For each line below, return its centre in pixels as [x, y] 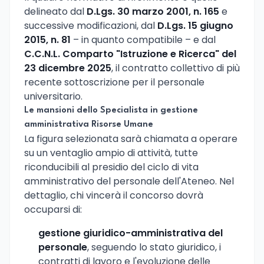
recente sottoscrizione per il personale [114, 82]
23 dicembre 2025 [68, 68]
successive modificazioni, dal [91, 25]
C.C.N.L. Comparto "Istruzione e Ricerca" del [130, 54]
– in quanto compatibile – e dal [143, 39]
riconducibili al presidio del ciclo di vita [111, 167]
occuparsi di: [53, 209]
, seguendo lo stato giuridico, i [154, 247]
